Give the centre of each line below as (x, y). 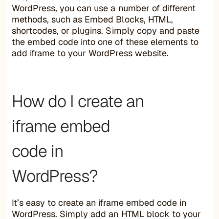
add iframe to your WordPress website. (90, 53)
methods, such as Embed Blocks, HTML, (92, 19)
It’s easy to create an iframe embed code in (99, 202)
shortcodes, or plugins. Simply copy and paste (106, 30)
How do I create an (78, 101)
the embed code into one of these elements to (105, 42)
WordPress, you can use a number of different (104, 8)
